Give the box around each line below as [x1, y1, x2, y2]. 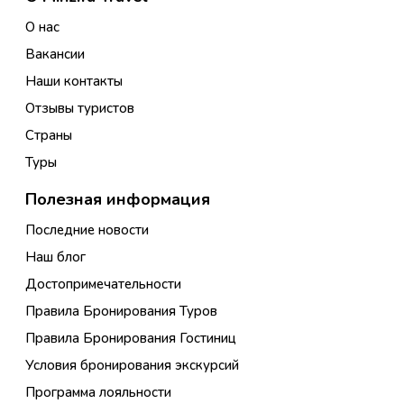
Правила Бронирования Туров [25, 301, 217, 320]
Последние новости [25, 220, 149, 239]
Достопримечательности [25, 274, 181, 293]
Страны [25, 125, 72, 144]
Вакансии [25, 44, 85, 63]
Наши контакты [25, 71, 123, 90]
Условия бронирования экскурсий [25, 355, 239, 374]
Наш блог [25, 247, 86, 266]
